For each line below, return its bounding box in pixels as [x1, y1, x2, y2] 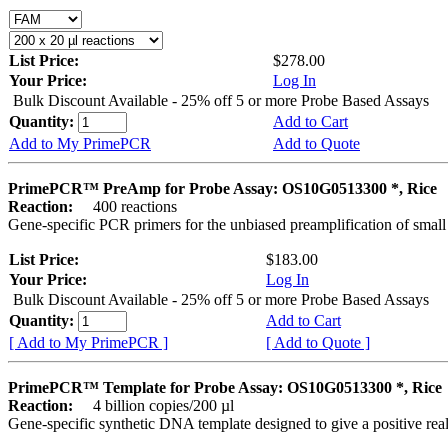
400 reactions [77, 197, 177, 215]
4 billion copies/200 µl [77, 396, 234, 414]
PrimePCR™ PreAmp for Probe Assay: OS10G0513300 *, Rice [8, 179, 437, 197]
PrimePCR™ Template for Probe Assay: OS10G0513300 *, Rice [8, 378, 442, 396]
